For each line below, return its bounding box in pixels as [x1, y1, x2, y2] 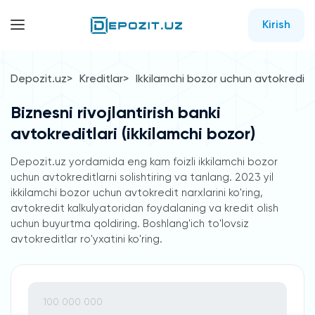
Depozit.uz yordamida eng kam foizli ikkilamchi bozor [11, 157, 278, 167]
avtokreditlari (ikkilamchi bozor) [11, 126, 255, 143]
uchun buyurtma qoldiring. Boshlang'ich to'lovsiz [11, 219, 249, 229]
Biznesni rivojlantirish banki [11, 105, 221, 122]
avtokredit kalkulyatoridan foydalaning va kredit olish [11, 203, 278, 214]
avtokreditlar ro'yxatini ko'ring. [11, 234, 162, 245]
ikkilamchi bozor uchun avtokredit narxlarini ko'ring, [11, 188, 263, 198]
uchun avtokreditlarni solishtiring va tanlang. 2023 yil [11, 172, 274, 183]
